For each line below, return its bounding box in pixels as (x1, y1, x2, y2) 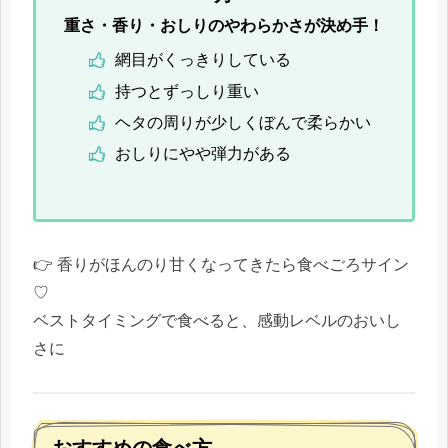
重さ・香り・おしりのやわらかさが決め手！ (64, 16, 384, 34)
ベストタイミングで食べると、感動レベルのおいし (33, 312, 401, 330)
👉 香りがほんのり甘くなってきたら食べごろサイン (33, 256, 409, 274)
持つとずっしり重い (114, 82, 259, 100)
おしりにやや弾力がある (114, 144, 291, 162)
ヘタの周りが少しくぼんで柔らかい (114, 113, 371, 131)
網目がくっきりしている (114, 51, 291, 69)
